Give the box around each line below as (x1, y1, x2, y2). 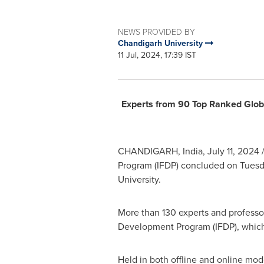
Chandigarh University (117, 37, 205, 49)
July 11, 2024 (207, 144, 259, 158)
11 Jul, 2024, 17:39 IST (117, 49, 196, 61)
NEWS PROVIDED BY (117, 26, 195, 37)
